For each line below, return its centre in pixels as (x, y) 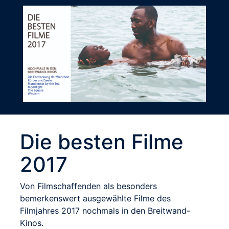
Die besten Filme (102, 142)
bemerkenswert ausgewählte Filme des (95, 199)
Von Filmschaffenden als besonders (88, 186)
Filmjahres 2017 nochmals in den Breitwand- (105, 211)
